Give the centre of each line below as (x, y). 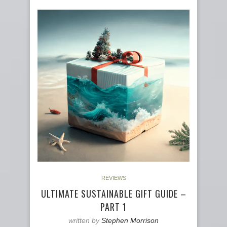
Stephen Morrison (130, 220)
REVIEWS (113, 178)
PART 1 (113, 206)
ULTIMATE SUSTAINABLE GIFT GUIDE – (113, 193)
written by (85, 220)
